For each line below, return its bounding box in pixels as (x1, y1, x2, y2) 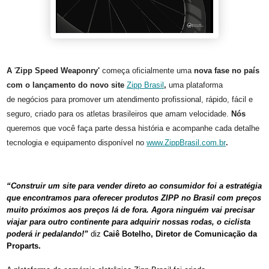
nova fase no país (194, 66, 259, 76)
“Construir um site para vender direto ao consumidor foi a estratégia (7, 181, 262, 191)
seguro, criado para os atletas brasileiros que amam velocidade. (7, 109, 231, 119)
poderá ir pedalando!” (7, 229, 88, 239)
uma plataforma (166, 80, 223, 90)
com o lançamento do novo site (7, 80, 127, 90)
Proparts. (7, 241, 41, 251)
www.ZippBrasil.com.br (147, 138, 226, 148)
